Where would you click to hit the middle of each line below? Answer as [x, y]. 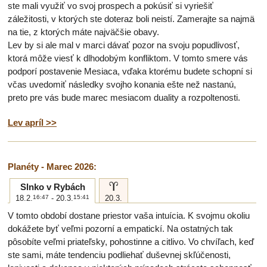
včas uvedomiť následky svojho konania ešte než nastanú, [122, 84]
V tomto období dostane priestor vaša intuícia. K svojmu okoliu [129, 215]
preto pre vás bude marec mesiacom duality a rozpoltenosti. [124, 97]
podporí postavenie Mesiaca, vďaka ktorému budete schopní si [130, 71]
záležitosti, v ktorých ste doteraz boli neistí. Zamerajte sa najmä [131, 19]
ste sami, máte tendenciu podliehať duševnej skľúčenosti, [119, 255]
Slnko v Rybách [52, 187]
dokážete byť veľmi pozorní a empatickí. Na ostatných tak [120, 229]
